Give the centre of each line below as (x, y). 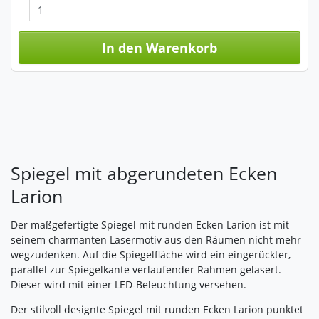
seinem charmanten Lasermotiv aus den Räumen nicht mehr (156, 240)
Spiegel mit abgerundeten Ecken (144, 173)
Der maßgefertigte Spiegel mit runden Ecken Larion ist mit (150, 225)
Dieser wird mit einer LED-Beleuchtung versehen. (129, 285)
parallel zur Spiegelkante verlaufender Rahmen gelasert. (146, 270)
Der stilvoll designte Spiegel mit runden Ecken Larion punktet (157, 310)
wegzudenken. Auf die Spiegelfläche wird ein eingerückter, (151, 255)
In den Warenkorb (159, 47)
